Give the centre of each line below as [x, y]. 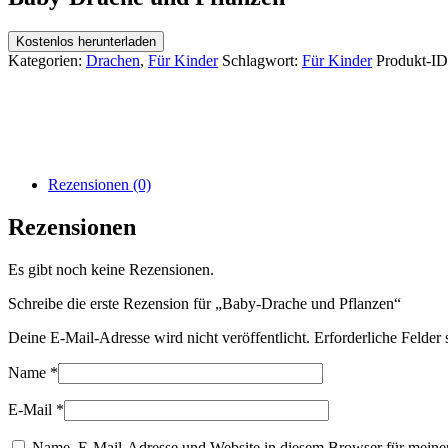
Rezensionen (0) [99, 184]
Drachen [113, 60]
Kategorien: [47, 60]
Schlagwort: [262, 60]
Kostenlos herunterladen [86, 41]
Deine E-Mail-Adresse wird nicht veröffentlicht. [159, 337]
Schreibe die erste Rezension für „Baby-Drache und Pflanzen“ [204, 303]
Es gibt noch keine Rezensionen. [111, 269]
